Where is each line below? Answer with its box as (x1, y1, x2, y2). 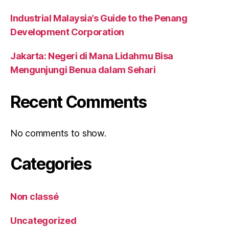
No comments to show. (10, 127, 106, 139)
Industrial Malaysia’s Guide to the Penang (10, 12, 188, 24)
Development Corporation (10, 26, 124, 37)
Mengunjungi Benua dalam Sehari (10, 64, 156, 75)
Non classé (10, 191, 59, 202)
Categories (10, 153, 91, 174)
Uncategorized (10, 215, 77, 226)
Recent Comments (10, 91, 147, 112)
